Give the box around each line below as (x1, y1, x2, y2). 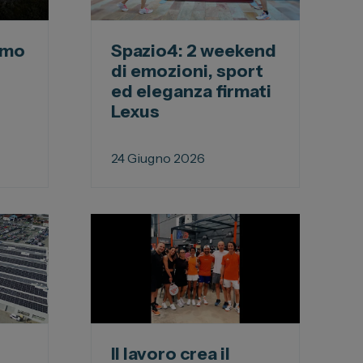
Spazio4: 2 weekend (111, 40, 276, 62)
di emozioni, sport (111, 60, 263, 82)
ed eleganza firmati (111, 80, 271, 102)
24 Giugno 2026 (111, 150, 205, 167)
